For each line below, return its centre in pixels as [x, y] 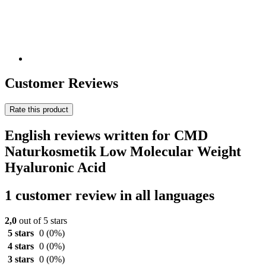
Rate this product [39, 110]
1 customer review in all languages [110, 196]
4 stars [20, 246]
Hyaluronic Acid [55, 168]
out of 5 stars [42, 221]
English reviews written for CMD [106, 136]
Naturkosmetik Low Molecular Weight [123, 152]
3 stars [20, 259]
